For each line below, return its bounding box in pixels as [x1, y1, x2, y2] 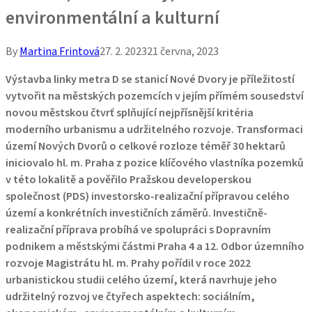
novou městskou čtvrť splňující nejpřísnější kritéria [6, 104, 253, 120]
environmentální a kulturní [6, 5, 219, 31]
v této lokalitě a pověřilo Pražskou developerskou [6, 171, 251, 187]
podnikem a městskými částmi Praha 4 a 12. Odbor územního [6, 238, 304, 254]
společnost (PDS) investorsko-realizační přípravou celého [6, 188, 290, 204]
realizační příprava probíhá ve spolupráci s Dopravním [6, 221, 271, 237]
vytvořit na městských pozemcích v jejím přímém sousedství [6, 88, 304, 104]
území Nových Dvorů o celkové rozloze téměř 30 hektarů [6, 138, 286, 154]
